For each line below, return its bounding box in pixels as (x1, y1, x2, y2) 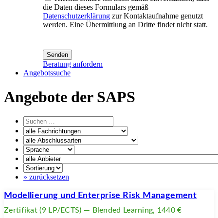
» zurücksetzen (23, 173, 69, 182)
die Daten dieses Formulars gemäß (43, 3, 148, 12)
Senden (47, 51, 68, 59)
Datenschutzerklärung (43, 12, 110, 20)
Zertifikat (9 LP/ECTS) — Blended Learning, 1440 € (4, 206, 182, 215)
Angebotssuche (23, 69, 71, 77)
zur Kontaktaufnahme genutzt (110, 12, 203, 20)
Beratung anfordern (43, 60, 103, 69)
